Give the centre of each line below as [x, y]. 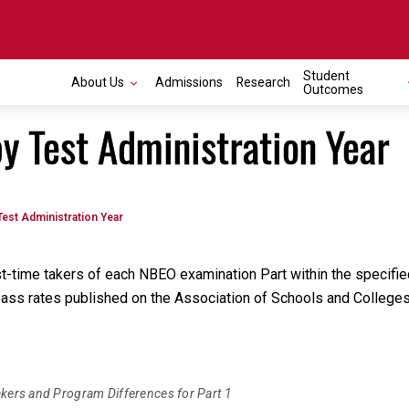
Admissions [189, 82]
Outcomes [333, 89]
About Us [98, 82]
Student [326, 75]
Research [263, 82]
